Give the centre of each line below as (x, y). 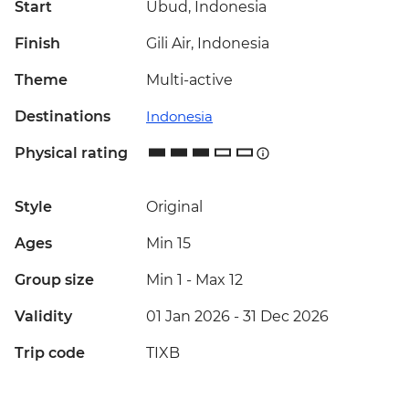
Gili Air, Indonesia (208, 44)
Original (174, 207)
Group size (54, 280)
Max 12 (219, 280)
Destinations (63, 117)
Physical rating (71, 153)
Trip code (50, 353)
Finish (37, 44)
